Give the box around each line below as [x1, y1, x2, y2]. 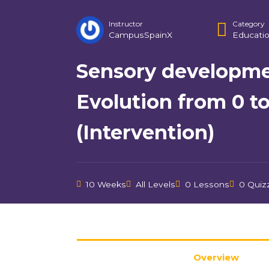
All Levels [136, 179, 175, 189]
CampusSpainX [109, 30, 172, 40]
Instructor [109, 19, 143, 29]
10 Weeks [86, 179, 126, 189]
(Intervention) [76, 120, 214, 144]
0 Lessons [185, 179, 229, 189]
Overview [193, 251, 239, 263]
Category [232, 19, 264, 29]
